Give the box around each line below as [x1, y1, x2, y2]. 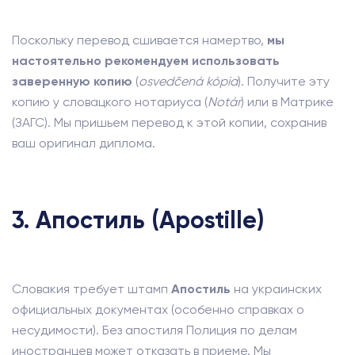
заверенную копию [12, 74, 132, 89]
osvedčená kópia [139, 74, 238, 89]
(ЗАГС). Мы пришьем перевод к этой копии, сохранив [12, 115, 326, 130]
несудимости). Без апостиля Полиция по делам [12, 323, 297, 338]
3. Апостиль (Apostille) [12, 206, 264, 235]
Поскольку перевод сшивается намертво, [12, 32, 267, 48]
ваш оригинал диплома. [12, 136, 155, 151]
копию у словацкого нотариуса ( [12, 94, 208, 109]
